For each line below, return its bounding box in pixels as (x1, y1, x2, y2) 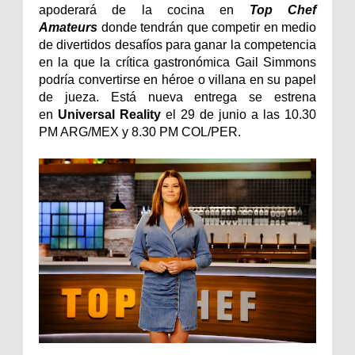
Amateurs (39, 20, 97, 34)
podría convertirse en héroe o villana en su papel (39, 72, 316, 86)
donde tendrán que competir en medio (101, 20, 316, 34)
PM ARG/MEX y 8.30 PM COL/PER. (39, 124, 241, 139)
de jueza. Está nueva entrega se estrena (39, 90, 316, 104)
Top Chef (249, 2, 317, 17)
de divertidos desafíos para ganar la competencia (39, 37, 316, 52)
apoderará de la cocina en (39, 2, 250, 17)
